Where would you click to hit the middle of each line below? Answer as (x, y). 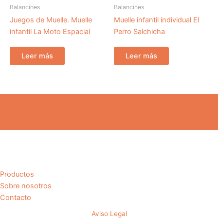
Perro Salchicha (139, 32)
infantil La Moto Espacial (50, 32)
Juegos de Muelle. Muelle (51, 20)
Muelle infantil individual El (156, 20)
